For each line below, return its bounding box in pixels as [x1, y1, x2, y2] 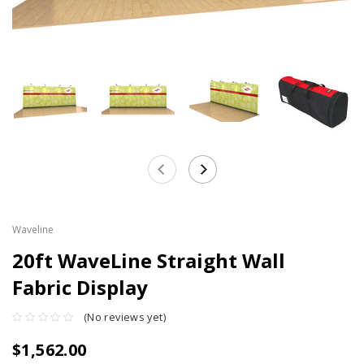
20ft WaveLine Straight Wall [12, 247, 285, 275]
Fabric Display [12, 274, 148, 301]
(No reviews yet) [83, 310, 166, 324]
